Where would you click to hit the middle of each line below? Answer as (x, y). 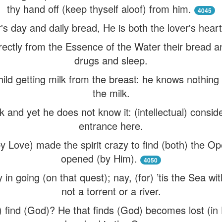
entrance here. (111, 126)
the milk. (111, 93)
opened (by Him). (99, 158)
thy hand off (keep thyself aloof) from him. (99, 9)
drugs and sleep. (111, 60)
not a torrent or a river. (111, 191)
